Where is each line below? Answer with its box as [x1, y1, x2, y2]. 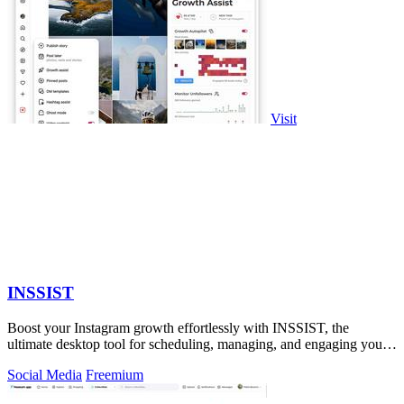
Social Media [7, 366, 82, 382]
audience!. [7, 352, 66, 368]
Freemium [86, 366, 143, 382]
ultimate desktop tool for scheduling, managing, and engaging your [7, 335, 387, 352]
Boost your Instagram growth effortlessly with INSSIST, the [7, 319, 349, 335]
